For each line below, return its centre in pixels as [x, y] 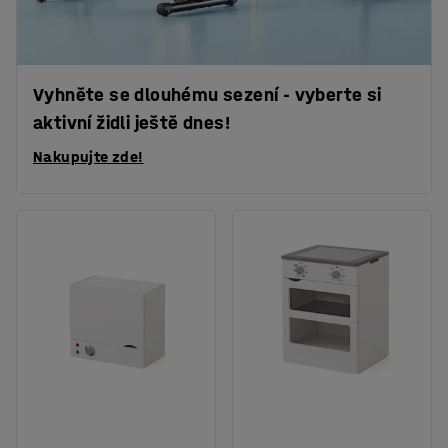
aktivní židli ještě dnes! [131, 122]
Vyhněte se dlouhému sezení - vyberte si [207, 94]
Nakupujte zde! [88, 156]
